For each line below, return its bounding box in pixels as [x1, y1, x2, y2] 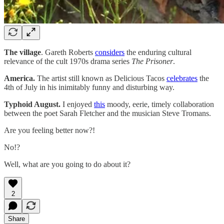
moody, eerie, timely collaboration [105, 99, 214, 108]
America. [4, 73, 37, 82]
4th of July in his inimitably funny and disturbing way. [4, 82, 174, 91]
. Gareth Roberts [41, 47, 95, 56]
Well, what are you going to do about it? [4, 159, 130, 168]
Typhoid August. [4, 99, 62, 108]
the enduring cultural [124, 47, 191, 56]
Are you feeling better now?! [4, 125, 95, 134]
